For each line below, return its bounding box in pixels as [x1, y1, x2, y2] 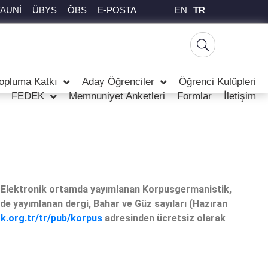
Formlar [177, 90, 212, 102]
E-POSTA [98, 5, 137, 15]
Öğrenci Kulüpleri [179, 76, 256, 87]
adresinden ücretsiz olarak [105, 212, 226, 224]
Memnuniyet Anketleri [69, 90, 165, 102]
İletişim [224, 90, 256, 102]
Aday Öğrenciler [82, 76, 154, 87]
